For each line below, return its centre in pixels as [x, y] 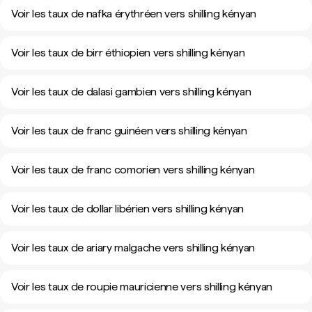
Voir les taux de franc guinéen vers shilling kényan [129, 131]
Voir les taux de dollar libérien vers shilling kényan [128, 209]
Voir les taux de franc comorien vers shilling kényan [133, 170]
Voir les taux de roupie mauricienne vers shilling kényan [142, 287]
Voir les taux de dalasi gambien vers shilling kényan [131, 92]
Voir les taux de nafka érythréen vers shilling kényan [134, 14]
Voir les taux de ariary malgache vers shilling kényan [133, 248]
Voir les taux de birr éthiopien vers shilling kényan [128, 53]
